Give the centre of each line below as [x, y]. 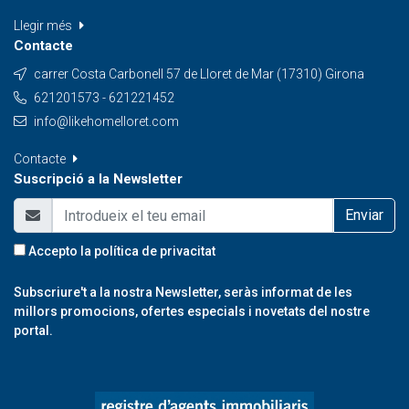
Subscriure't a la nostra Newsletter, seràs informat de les [183, 292]
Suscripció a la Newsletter [98, 179]
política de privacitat [155, 251]
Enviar [364, 215]
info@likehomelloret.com [106, 121]
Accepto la [60, 251]
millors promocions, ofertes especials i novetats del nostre [192, 311]
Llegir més [44, 26]
